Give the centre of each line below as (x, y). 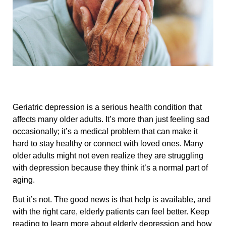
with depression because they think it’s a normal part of (110, 168)
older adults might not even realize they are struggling (108, 156)
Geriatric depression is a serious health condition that (107, 107)
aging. (24, 180)
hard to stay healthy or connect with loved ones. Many (108, 144)
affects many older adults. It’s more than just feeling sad (111, 120)
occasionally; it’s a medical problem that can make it (105, 132)
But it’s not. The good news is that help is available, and (112, 199)
